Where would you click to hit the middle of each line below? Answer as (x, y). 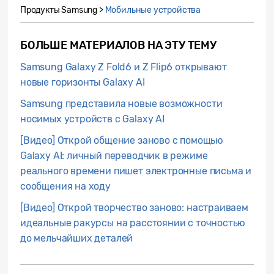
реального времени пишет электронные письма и (136, 171)
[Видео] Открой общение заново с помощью (122, 140)
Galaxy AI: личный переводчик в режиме (114, 155)
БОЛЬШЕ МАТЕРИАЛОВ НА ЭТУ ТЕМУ (118, 45)
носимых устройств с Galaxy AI (92, 119)
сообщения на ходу (65, 186)
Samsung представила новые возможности (121, 103)
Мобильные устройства (153, 10)
